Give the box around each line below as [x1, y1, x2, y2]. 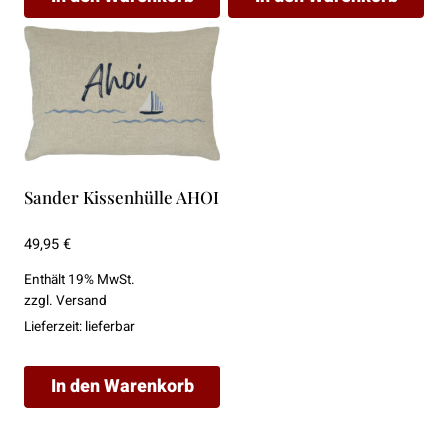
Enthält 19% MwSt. [24, 270, 135, 291]
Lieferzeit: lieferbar [24, 317, 135, 338]
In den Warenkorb [50, 373, 194, 401]
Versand [56, 291, 107, 312]
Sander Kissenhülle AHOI [24, 186, 219, 209]
